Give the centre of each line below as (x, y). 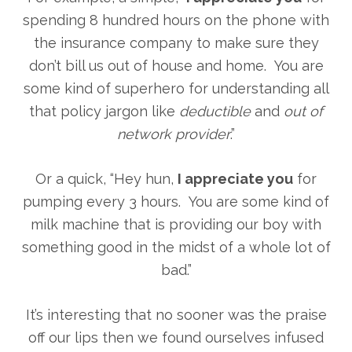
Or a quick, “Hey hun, (106, 179)
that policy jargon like (104, 112)
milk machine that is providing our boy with (176, 225)
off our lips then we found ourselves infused (176, 338)
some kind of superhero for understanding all (176, 89)
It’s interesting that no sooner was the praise (176, 315)
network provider (174, 134)
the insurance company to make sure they (176, 43)
